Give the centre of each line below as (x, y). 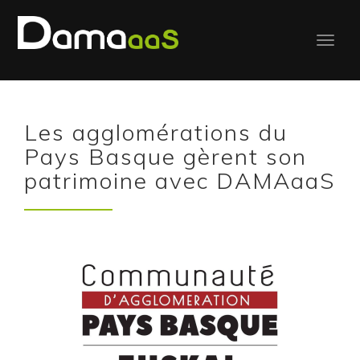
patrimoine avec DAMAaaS (180, 180)
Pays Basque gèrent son (166, 156)
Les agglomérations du (156, 132)
